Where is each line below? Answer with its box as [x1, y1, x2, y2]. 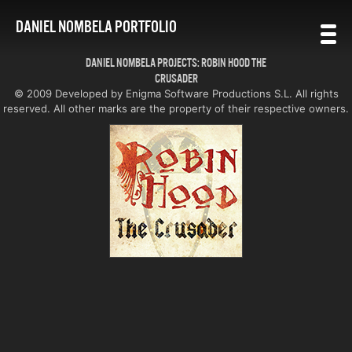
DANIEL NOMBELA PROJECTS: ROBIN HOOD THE [86, 56, 266, 69]
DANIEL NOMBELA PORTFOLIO [16, 17, 177, 35]
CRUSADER [154, 71, 198, 85]
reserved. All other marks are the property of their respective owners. [3, 102, 349, 115]
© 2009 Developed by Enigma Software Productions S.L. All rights [13, 87, 339, 100]
